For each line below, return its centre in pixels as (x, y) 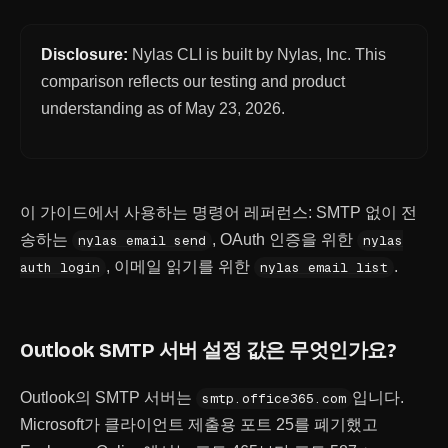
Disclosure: (84, 54)
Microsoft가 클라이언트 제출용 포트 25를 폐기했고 (199, 424)
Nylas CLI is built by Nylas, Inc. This (259, 54)
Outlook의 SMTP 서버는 (108, 397)
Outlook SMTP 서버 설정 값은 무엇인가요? (207, 350)
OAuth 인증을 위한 (288, 239)
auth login (60, 267)
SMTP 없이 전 (366, 212)
